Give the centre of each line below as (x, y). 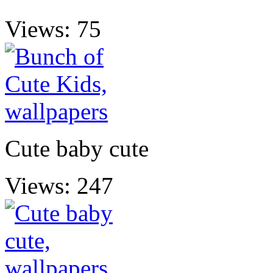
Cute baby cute (77, 148)
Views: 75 (53, 29)
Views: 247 (59, 185)
